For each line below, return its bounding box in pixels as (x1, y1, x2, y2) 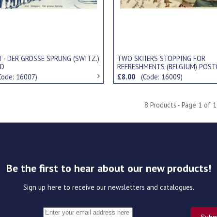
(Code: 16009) (141, 72, 183, 82)
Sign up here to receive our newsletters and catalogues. (23, 183, 194, 192)
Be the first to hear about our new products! (6, 161, 211, 175)
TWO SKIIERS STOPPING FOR (117, 53, 206, 63)
